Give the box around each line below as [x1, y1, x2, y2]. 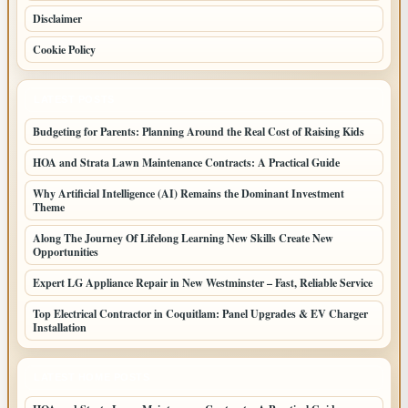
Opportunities [33, 243, 98, 260]
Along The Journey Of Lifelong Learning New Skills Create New [33, 229, 333, 246]
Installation [33, 319, 87, 335]
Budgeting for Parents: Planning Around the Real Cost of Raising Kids [33, 123, 364, 139]
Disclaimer [33, 10, 82, 26]
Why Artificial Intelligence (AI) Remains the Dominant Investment [33, 185, 344, 201]
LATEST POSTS [34, 93, 115, 105]
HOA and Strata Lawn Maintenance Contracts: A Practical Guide [33, 154, 340, 170]
